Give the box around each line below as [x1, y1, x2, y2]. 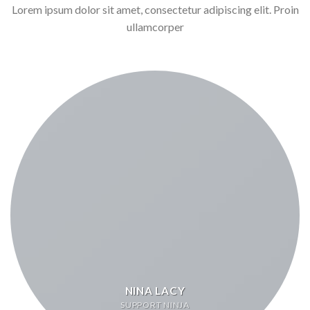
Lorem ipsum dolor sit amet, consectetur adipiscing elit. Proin [11, 3, 299, 17]
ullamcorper [126, 20, 184, 34]
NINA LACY [125, 284, 185, 297]
